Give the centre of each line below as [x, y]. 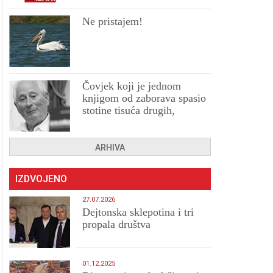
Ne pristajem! [113, 21]
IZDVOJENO [41, 179]
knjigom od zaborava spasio [144, 98]
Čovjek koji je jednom [132, 86]
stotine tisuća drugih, [129, 110]
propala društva [117, 224]
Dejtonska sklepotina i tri [138, 212]
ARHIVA [110, 147]
